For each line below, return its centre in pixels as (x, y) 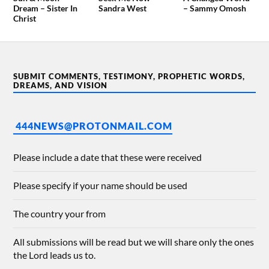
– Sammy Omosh (214, 8)
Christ (25, 19)
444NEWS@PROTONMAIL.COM (94, 126)
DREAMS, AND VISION (61, 86)
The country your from (60, 214)
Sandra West (122, 8)
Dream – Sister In (46, 8)
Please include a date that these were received (108, 157)
